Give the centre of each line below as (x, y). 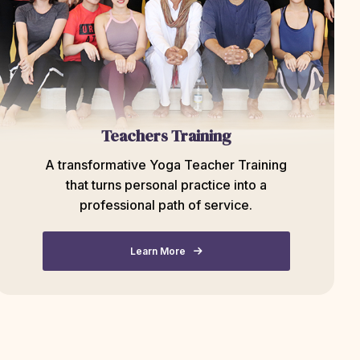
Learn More (157, 251)
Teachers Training (166, 136)
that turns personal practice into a (166, 185)
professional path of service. (166, 205)
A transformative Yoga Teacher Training (166, 165)
